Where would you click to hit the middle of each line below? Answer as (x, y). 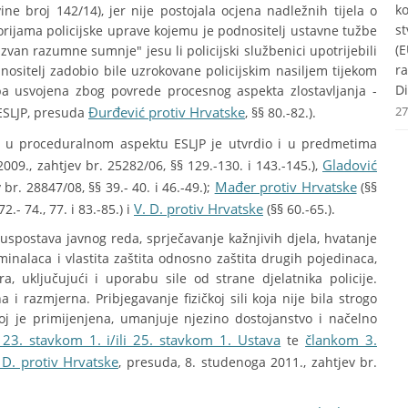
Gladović (350, 165)
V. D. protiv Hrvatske (199, 209)
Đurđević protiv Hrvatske (167, 112)
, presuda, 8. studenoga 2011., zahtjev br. (248, 362)
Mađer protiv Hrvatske (286, 187)
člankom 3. (341, 340)
